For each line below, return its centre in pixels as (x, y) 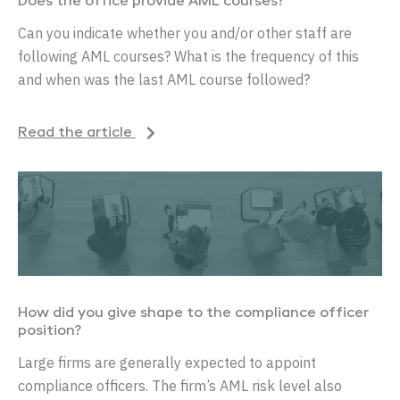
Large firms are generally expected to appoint (167, 362)
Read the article (77, 133)
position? (50, 331)
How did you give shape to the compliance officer (193, 313)
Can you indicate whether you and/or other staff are (185, 33)
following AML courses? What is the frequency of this (188, 57)
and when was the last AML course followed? (164, 80)
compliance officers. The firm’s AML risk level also (180, 385)
